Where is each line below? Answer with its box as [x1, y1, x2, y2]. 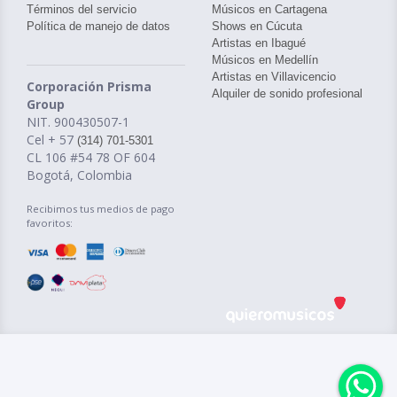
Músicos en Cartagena [212, 3, 327, 16]
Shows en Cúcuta [212, 19, 302, 33]
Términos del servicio [27, 3, 136, 16]
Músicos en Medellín [212, 53, 318, 66]
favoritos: [27, 216, 73, 230]
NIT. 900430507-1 [27, 113, 129, 130]
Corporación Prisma [27, 78, 152, 95]
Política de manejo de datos [27, 19, 170, 33]
